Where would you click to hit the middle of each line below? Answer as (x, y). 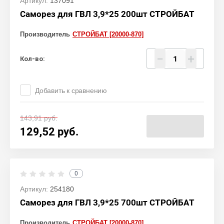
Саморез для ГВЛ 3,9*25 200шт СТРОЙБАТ (107, 14)
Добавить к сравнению (71, 90)
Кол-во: (32, 58)
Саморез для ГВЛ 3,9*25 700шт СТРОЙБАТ (107, 202)
